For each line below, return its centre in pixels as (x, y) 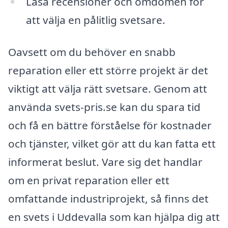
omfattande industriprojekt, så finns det (108, 199)
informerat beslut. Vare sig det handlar (105, 162)
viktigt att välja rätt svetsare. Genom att (108, 89)
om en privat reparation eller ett (89, 180)
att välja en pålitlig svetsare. (95, 20)
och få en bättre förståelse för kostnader (110, 125)
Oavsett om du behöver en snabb (92, 52)
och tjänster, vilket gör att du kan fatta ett (112, 144)
